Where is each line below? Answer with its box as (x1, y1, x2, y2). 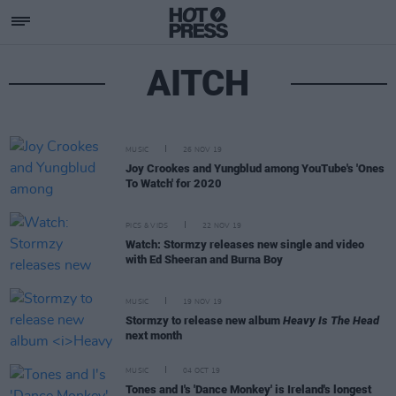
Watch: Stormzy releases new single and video (126, 238, 364, 251)
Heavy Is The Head (283, 314, 379, 327)
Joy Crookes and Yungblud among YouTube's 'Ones (126, 162, 385, 175)
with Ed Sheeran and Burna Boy (126, 253, 283, 266)
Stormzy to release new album (126, 314, 283, 327)
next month (126, 329, 182, 342)
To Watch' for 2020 (126, 177, 222, 190)
